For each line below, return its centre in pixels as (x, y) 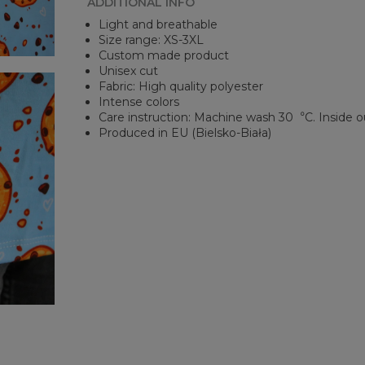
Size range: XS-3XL (152, 40)
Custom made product (164, 56)
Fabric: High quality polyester (181, 87)
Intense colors (139, 102)
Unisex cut (129, 71)
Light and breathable (158, 25)
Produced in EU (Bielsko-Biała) (185, 133)
